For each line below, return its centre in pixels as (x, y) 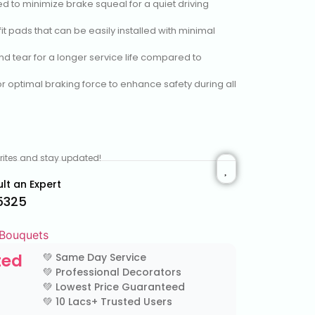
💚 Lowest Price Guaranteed (114, 287)
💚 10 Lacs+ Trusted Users (108, 302)
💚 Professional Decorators (112, 272)
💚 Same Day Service (95, 258)
